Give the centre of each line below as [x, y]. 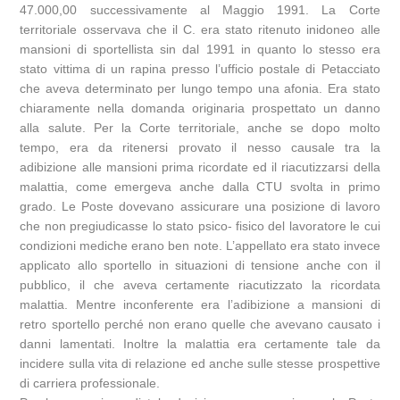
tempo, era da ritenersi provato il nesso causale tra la [200, 147]
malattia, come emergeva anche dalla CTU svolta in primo [200, 187]
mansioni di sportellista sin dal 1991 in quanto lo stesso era [200, 49]
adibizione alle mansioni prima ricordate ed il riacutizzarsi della [200, 167]
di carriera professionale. [90, 383]
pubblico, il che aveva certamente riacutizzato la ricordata [200, 285]
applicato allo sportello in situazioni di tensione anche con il [200, 265]
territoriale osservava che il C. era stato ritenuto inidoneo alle [200, 29]
